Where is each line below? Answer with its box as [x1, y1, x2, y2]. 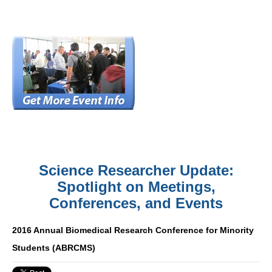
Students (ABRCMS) [12, 243, 95, 253]
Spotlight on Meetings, [56, 178, 216, 195]
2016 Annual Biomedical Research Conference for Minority [12, 225, 254, 235]
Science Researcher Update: [38, 162, 234, 178]
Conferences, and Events [49, 195, 223, 211]
